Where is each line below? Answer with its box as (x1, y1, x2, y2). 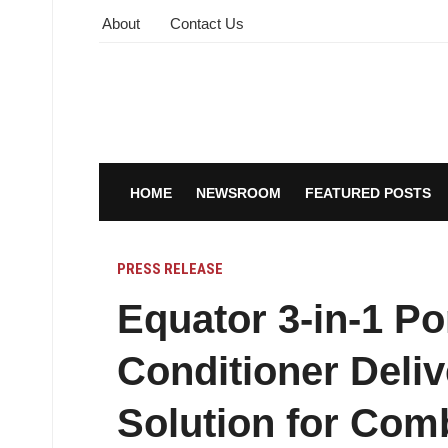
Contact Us (170, 15, 244, 32)
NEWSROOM (195, 185, 281, 202)
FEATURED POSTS (304, 185, 431, 202)
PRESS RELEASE (117, 260, 223, 279)
